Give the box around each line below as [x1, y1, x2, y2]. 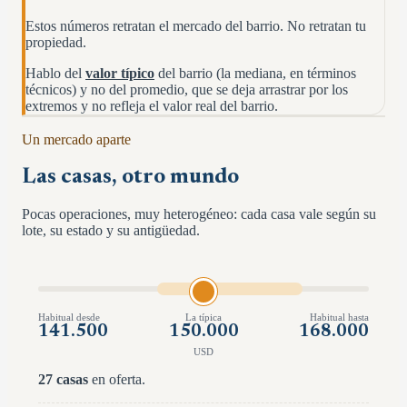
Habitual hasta [310, 311, 369, 323]
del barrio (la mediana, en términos [154, 65, 356, 81]
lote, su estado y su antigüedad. [22, 222, 200, 238]
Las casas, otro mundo [22, 165, 239, 188]
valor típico [85, 65, 154, 81]
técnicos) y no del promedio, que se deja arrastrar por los [25, 81, 348, 97]
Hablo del [25, 65, 85, 81]
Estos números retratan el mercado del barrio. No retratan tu [25, 17, 366, 34]
